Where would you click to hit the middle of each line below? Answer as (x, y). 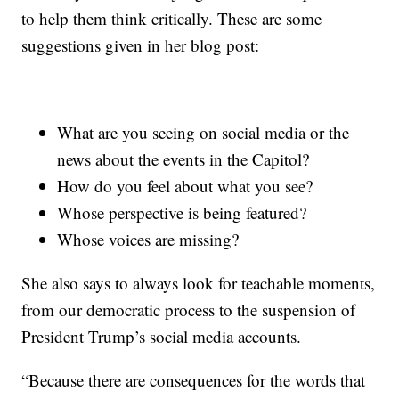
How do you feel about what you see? (185, 186)
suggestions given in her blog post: (141, 45)
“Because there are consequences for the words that (194, 380)
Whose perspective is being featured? (182, 213)
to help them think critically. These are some (172, 19)
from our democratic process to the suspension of (189, 310)
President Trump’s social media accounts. (162, 337)
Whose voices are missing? (148, 240)
